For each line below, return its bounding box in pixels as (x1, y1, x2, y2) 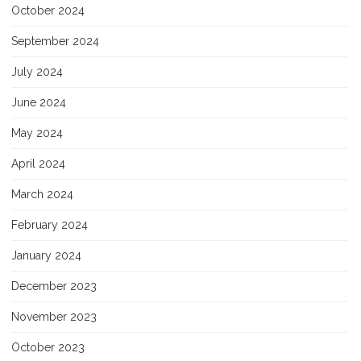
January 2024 (11, 248, 81, 262)
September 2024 (11, 34, 99, 48)
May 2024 (11, 126, 63, 139)
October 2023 (11, 340, 85, 354)
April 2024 (11, 156, 65, 170)
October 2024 (11, 3, 85, 17)
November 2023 (11, 309, 97, 323)
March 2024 (11, 187, 73, 201)
